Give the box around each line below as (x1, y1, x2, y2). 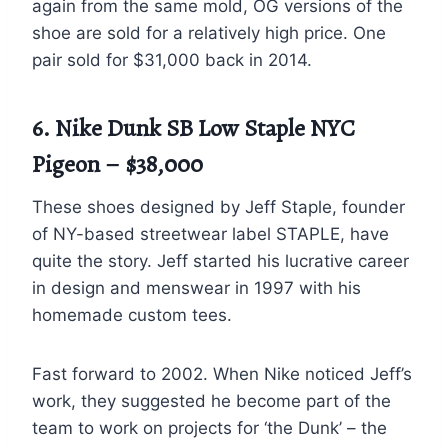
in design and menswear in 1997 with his (32, 277, 361, 298)
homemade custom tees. (32, 304, 232, 325)
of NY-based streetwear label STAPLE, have (32, 223, 389, 244)
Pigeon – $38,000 (32, 147, 203, 180)
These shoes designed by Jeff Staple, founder (32, 196, 405, 217)
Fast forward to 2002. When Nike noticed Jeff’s (32, 363, 412, 384)
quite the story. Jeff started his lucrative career (32, 250, 409, 271)
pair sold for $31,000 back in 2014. (32, 49, 312, 70)
